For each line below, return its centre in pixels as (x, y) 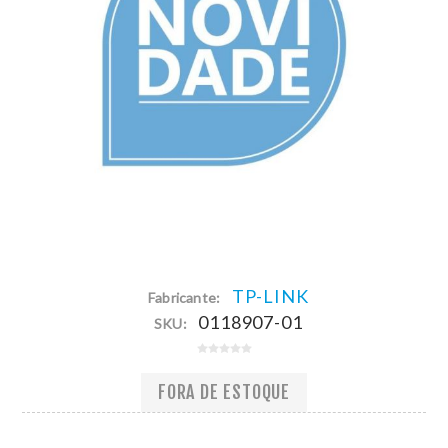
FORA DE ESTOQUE (224, 392)
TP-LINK (270, 295)
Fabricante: (184, 297)
